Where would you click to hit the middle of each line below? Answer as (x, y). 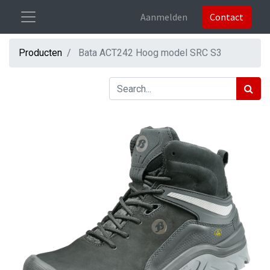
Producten (40, 53)
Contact (227, 17)
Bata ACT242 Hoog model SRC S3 (150, 53)
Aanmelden (164, 17)
